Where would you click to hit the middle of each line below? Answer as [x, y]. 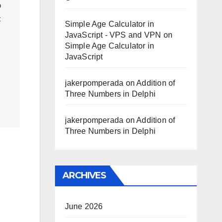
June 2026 [84, 206]
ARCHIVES [84, 175]
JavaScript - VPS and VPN [113, 35]
